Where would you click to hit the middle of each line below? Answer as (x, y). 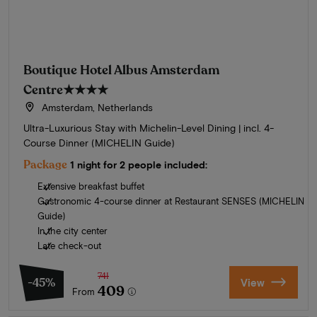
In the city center (73, 230)
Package (45, 165)
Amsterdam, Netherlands (96, 107)
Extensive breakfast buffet (91, 186)
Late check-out (69, 245)
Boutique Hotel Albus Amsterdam (121, 70)
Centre (43, 90)
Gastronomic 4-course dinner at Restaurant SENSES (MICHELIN (171, 201)
